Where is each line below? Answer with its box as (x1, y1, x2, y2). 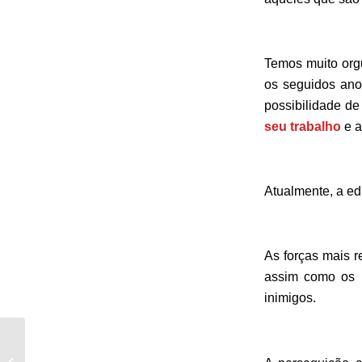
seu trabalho (264, 119, 341, 133)
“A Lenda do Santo (28, 330, 119, 345)
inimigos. (264, 291, 316, 305)
